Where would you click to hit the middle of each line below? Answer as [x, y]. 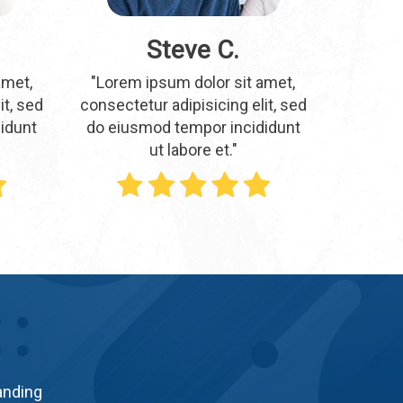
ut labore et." [193, 149]
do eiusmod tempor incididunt [193, 127]
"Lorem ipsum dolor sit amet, [193, 82]
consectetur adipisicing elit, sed [193, 104]
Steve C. [193, 49]
